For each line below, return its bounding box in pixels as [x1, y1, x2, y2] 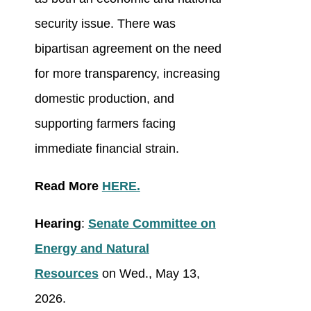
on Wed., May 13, [98, 267, 200, 281]
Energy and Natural [34, 242, 149, 256]
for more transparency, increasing [34, 67, 220, 81]
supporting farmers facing [34, 117, 176, 131]
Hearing [34, 217, 81, 231]
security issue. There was [34, 17, 176, 31]
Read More [34, 179, 102, 194]
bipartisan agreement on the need [34, 42, 221, 56]
